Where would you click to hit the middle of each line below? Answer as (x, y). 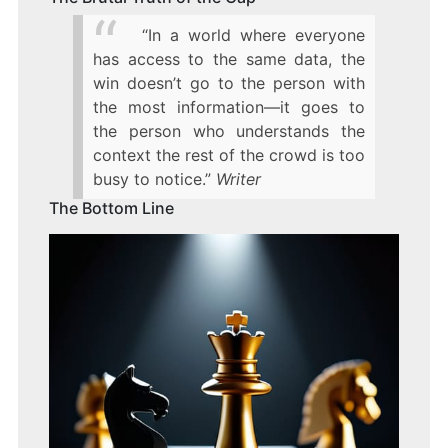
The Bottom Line (111, 208)
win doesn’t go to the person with (229, 83)
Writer (238, 179)
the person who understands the (229, 131)
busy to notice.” (151, 179)
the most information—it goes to (229, 107)
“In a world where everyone (253, 35)
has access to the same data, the (229, 59)
